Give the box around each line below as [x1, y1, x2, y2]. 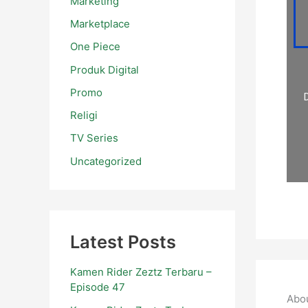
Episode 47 [70, 280, 125, 294]
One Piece [70, 40, 120, 54]
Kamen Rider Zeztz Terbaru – [70, 265, 212, 278]
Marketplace [70, 17, 130, 31]
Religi [70, 109, 98, 122]
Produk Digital [70, 63, 139, 76]
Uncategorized [70, 154, 142, 168]
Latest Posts [70, 230, 176, 252]
